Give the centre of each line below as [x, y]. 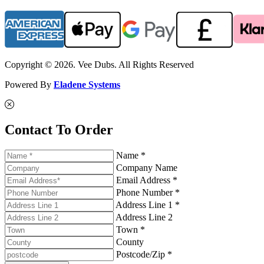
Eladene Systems [87, 84]
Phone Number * [148, 192]
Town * [131, 229]
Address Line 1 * [148, 204]
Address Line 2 [144, 217]
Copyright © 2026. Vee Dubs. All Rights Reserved [99, 64]
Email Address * [147, 180]
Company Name [147, 167]
